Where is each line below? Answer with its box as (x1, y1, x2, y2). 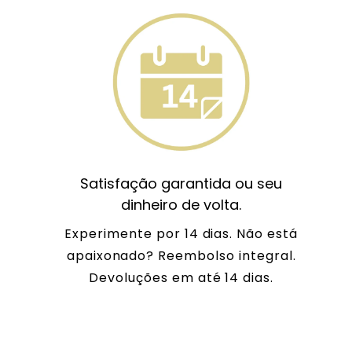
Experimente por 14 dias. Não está (64, 224, 298, 243)
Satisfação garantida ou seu (80, 173, 283, 193)
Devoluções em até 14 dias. (89, 268, 274, 287)
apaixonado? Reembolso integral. (66, 246, 296, 265)
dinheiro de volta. (121, 194, 242, 214)
